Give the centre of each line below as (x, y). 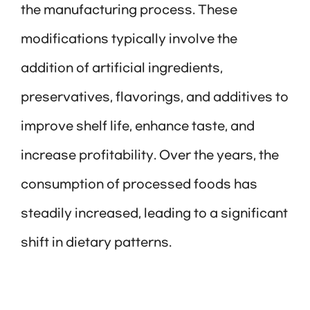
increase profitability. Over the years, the (150, 156)
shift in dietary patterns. (96, 243)
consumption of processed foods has (139, 185)
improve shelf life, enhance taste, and (138, 127)
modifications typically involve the (129, 40)
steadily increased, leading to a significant (154, 214)
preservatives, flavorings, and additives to (155, 98)
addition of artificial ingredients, (122, 69)
